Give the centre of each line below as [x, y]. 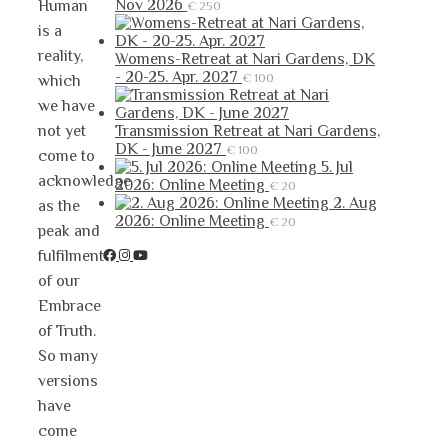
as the [59, 206]
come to [66, 156]
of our [59, 281]
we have [66, 106]
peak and [69, 231]
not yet [62, 131]
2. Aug [355, 203]
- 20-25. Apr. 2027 [176, 77]
